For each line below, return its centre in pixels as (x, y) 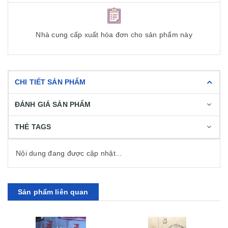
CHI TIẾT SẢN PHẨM (50, 82)
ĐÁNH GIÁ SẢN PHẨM (53, 104)
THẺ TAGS (33, 126)
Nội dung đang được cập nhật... (69, 153)
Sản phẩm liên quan (53, 192)
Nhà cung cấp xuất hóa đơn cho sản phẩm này (114, 34)
